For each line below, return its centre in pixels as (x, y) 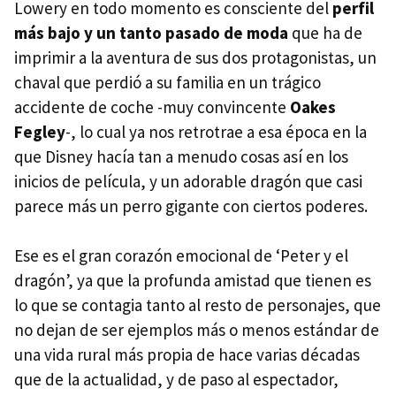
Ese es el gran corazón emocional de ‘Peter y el (181, 256)
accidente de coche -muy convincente (152, 107)
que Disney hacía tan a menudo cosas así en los (181, 157)
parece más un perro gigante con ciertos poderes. (191, 206)
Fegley (40, 132)
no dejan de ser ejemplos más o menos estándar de (197, 330)
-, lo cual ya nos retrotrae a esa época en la (216, 132)
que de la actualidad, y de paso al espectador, (176, 380)
